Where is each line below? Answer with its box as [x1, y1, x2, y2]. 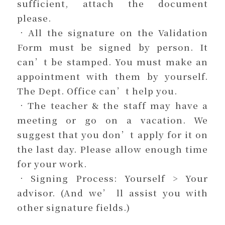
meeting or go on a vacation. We [17, 113, 208, 126]
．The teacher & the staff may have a [17, 98, 208, 111]
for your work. [17, 157, 87, 170]
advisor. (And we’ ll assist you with [17, 186, 208, 199]
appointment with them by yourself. [17, 69, 208, 82]
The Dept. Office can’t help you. [17, 84, 177, 97]
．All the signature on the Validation [17, 26, 208, 39]
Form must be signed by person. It [17, 40, 208, 53]
